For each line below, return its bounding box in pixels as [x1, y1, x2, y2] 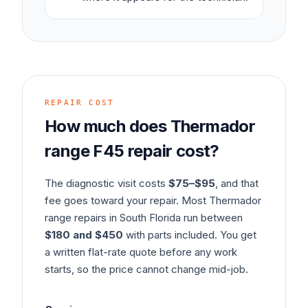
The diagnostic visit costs [45, 177, 168, 190]
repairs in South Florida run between [71, 211, 243, 224]
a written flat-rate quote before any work [45, 245, 237, 258]
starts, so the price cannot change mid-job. [45, 263, 248, 276]
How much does [45, 116, 170, 136]
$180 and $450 [45, 228, 123, 241]
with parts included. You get [123, 228, 256, 241]
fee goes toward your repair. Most [45, 194, 209, 207]
